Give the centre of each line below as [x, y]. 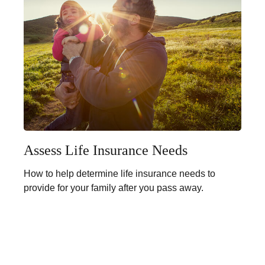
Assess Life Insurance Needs [106, 151]
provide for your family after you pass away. [114, 188]
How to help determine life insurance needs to [119, 174]
